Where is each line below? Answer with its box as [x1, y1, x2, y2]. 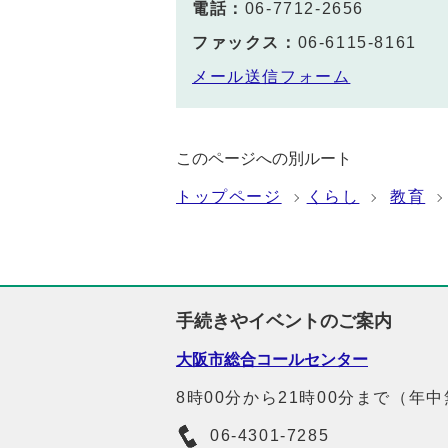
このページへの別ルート [176, 150, 352, 168]
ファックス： [192, 34, 298, 52]
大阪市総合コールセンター [176, 351, 368, 369]
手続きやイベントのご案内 [176, 311, 392, 332]
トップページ [176, 188, 282, 206]
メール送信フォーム [192, 68, 351, 86]
